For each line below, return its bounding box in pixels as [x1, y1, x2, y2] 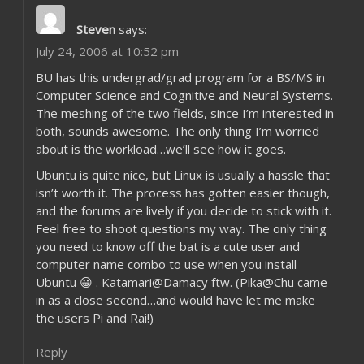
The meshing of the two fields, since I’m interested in [35, 105, 334, 121]
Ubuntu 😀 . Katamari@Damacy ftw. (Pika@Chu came [35, 274, 327, 290]
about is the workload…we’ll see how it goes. [35, 141, 286, 157]
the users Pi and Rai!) [35, 310, 154, 326]
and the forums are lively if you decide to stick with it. [35, 202, 331, 219]
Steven [76, 21, 115, 37]
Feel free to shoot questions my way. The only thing [35, 220, 327, 236]
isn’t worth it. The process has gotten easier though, [35, 184, 330, 201]
